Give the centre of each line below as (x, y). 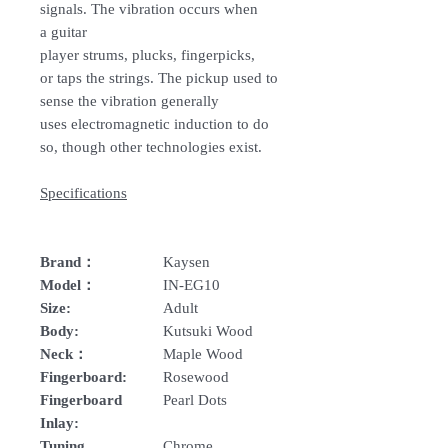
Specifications (83, 192)
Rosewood (196, 376)
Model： (68, 284)
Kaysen (186, 261)
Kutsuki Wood (208, 330)
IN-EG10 (191, 284)
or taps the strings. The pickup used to (159, 77)
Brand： (68, 261)
